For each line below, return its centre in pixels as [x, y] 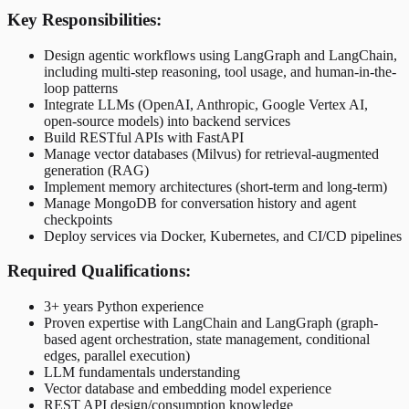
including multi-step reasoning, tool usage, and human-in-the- [220, 71]
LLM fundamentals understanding [142, 372]
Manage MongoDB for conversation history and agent [200, 203]
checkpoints [78, 219]
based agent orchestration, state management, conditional [207, 339]
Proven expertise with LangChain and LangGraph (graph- [211, 323]
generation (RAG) [96, 170]
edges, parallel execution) [117, 356]
